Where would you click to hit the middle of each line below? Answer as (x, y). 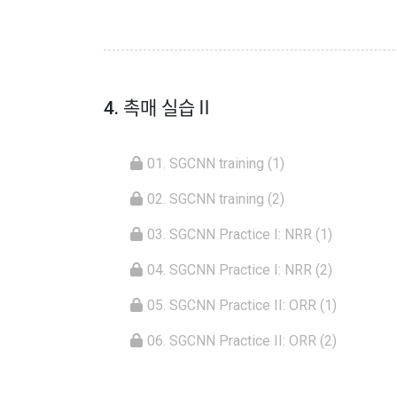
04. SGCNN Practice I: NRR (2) (240, 270)
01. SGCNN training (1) (216, 164)
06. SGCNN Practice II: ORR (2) (242, 341)
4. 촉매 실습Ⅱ (159, 109)
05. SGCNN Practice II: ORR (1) (242, 306)
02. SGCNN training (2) (216, 199)
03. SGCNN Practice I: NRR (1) (240, 235)
